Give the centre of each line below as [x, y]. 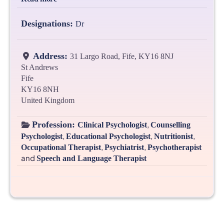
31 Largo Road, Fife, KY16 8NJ [122, 56]
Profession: [54, 125]
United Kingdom [48, 100]
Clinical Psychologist [112, 125]
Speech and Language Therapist [91, 158]
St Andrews [39, 67]
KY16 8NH [40, 89]
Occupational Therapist [61, 147]
